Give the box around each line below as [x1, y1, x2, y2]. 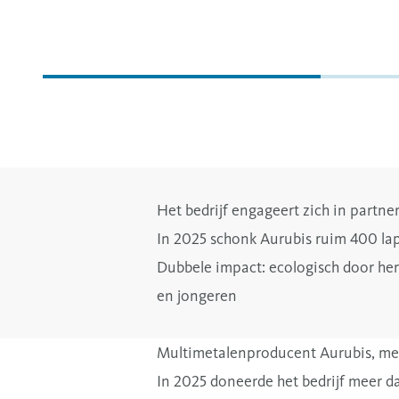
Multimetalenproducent [157, 343, 320, 363]
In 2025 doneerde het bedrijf [157, 371, 348, 392]
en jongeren [157, 286, 237, 306]
